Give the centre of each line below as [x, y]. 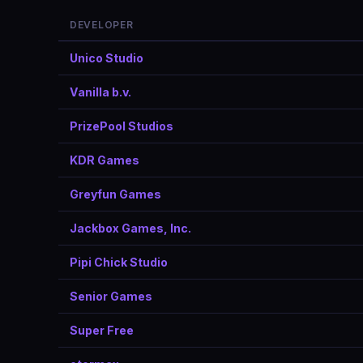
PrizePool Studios [122, 126]
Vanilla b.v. [100, 92]
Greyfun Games [115, 194]
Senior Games [111, 296]
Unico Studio [107, 58]
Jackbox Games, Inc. [130, 228]
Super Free [102, 330]
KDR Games [105, 160]
